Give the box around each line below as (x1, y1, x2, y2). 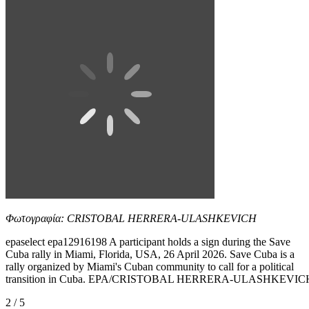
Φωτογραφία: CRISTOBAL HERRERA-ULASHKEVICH (6, 212, 257, 224)
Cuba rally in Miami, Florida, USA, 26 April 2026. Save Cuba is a (6, 248, 295, 260)
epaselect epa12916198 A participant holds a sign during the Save (6, 235, 290, 248)
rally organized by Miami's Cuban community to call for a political (6, 260, 294, 272)
